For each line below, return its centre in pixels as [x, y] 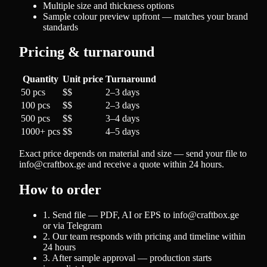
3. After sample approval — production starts [127, 258]
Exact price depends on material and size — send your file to [133, 154]
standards [60, 27]
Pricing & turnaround [87, 52]
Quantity [41, 79]
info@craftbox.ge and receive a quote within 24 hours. [122, 164]
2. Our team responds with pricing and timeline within [144, 237]
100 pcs [35, 105]
